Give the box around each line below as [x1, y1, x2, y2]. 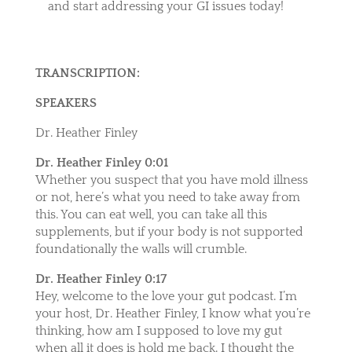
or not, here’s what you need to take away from [35, 189, 300, 204]
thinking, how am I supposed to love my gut [35, 323, 282, 338]
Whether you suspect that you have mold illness [35, 172, 308, 187]
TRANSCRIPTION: [35, 65, 140, 80]
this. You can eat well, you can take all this [35, 207, 267, 222]
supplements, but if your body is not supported [35, 224, 303, 239]
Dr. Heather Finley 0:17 [35, 271, 167, 286]
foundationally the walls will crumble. [35, 241, 247, 256]
